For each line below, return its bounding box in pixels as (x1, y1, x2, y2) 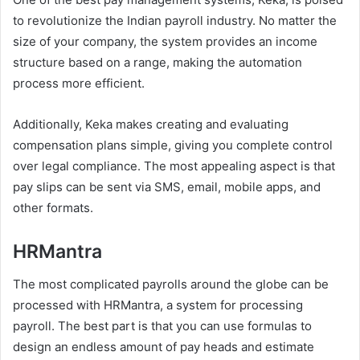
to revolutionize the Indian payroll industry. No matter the (13, 13, 337, 28)
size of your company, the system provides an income (13, 34, 317, 49)
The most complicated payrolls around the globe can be (13, 276, 329, 292)
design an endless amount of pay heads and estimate (13, 338, 314, 354)
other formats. (13, 200, 93, 215)
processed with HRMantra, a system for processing (13, 297, 303, 313)
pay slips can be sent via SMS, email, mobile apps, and (13, 179, 321, 194)
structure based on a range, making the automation (13, 55, 302, 70)
